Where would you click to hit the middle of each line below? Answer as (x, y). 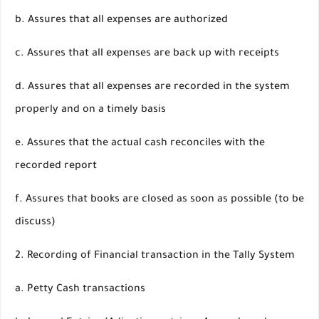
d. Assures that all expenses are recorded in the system (152, 88)
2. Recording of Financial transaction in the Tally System (155, 256)
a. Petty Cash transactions (80, 290)
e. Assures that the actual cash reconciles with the (140, 144)
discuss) (35, 223)
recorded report (56, 167)
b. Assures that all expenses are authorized (121, 21)
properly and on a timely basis (90, 110)
